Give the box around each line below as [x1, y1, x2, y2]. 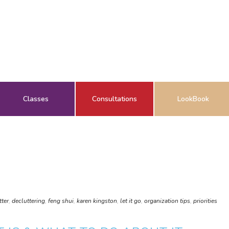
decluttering [12, 197, 45, 205]
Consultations [92, 94, 137, 104]
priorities [193, 197, 217, 205]
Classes [23, 94, 49, 104]
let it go [120, 197, 141, 205]
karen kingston [77, 197, 117, 205]
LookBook [177, 94, 209, 104]
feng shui [48, 197, 74, 205]
